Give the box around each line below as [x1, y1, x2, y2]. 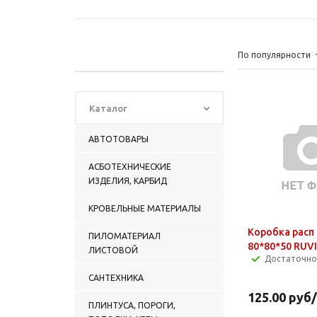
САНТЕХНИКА [88, 272, 144, 282]
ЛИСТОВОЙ [88, 245, 138, 255]
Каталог [89, 103, 127, 113]
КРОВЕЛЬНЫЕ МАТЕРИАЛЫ [88, 203, 201, 213]
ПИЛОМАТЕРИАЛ [88, 231, 161, 241]
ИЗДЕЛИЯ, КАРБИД [88, 175, 167, 185]
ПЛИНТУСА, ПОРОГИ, [88, 300, 175, 310]
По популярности [238, 50, 311, 59]
